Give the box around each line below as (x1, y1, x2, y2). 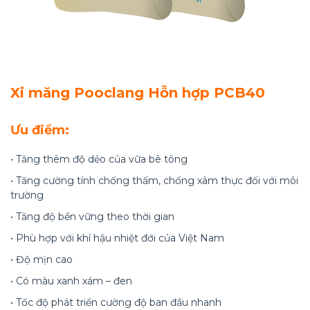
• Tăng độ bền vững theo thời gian (10, 210, 174, 224)
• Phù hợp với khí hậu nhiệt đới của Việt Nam (10, 232, 224, 245)
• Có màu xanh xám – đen (10, 275, 132, 288)
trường (10, 189, 44, 202)
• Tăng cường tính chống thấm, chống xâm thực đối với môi (10, 174, 298, 188)
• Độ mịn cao (10, 253, 73, 266)
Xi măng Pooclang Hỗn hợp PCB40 (10, 84, 265, 102)
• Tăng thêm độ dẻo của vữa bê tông (10, 153, 188, 166)
